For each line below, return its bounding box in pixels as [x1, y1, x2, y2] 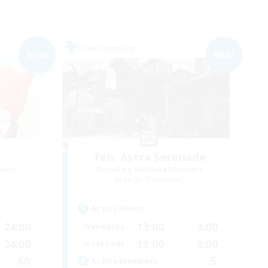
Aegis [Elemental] [123, 173, 185, 184]
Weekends [83, 239, 125, 249]
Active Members [91, 255, 158, 267]
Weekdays [83, 221, 125, 232]
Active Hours [91, 202, 145, 214]
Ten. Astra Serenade [93, 149, 206, 164]
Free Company [79, 42, 136, 53]
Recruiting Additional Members [96, 165, 203, 173]
